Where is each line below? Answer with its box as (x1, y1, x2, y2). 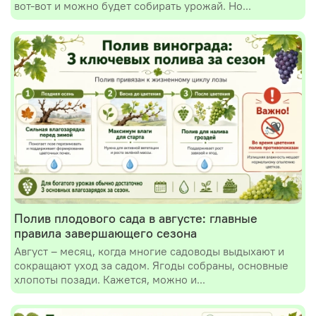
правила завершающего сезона (14, 224, 197, 241)
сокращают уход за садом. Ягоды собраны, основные (14, 257, 288, 272)
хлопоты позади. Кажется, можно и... (14, 272, 205, 286)
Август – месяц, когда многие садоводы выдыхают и (14, 243, 284, 258)
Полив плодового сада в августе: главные (14, 209, 257, 226)
